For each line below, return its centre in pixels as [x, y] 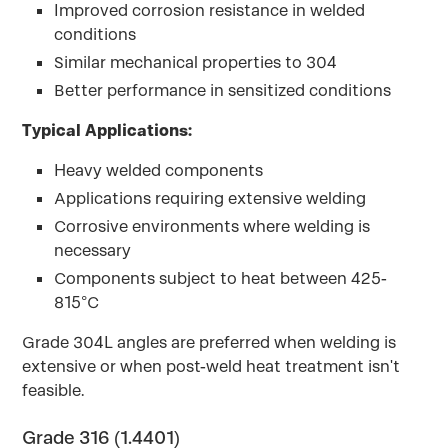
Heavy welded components [159, 170]
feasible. [53, 390]
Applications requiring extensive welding [210, 198]
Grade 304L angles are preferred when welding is [209, 342]
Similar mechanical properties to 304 [196, 62]
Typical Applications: [107, 130]
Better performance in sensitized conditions [223, 90]
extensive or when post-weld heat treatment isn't [211, 366]
